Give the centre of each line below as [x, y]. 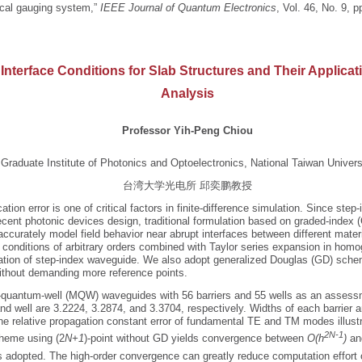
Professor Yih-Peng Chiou [187, 130]
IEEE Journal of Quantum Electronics [186, 8]
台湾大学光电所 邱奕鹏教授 [187, 185]
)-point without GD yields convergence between [195, 339]
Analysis [187, 93]
